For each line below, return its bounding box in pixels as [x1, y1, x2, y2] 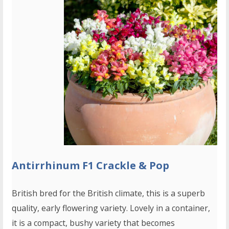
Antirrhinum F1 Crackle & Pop [12, 158, 170, 173]
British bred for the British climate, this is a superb [12, 188, 205, 199]
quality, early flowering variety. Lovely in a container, [12, 202, 211, 214]
